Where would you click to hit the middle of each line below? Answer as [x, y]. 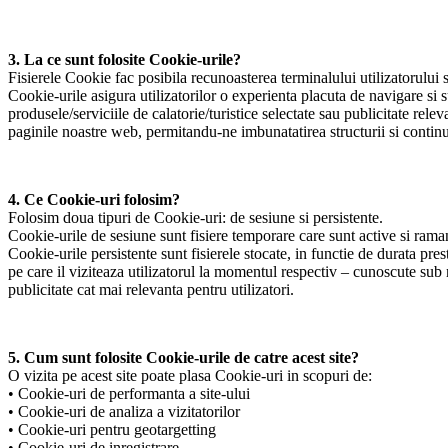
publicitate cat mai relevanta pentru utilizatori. [151, 290]
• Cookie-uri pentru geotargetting [112, 430]
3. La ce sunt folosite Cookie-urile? [124, 60]
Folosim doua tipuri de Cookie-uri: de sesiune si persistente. [195, 218]
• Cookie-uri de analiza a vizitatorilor [124, 412]
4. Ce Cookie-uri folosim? [94, 200]
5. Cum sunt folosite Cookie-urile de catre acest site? [183, 358]
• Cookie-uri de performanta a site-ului [129, 394]
